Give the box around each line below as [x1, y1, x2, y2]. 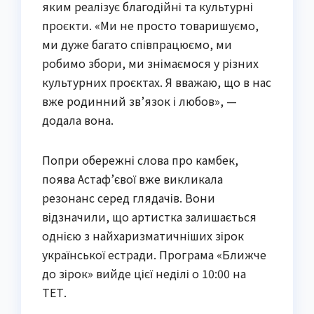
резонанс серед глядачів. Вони [42, 189, 215, 206]
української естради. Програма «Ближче [42, 245, 266, 263]
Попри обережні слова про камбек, [42, 151, 238, 168]
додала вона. [42, 111, 114, 128]
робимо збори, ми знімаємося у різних [42, 54, 259, 71]
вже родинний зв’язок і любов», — [42, 92, 237, 109]
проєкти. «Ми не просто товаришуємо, [42, 16, 259, 34]
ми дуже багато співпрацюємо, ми [42, 35, 232, 53]
